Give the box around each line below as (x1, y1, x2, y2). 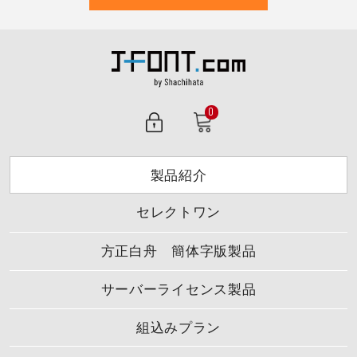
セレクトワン (135, 205, 222, 221)
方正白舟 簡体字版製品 (100, 244, 257, 260)
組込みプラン (135, 320, 222, 335)
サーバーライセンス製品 (100, 281, 257, 297)
